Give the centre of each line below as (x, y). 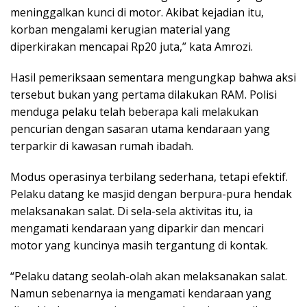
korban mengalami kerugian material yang (120, 30)
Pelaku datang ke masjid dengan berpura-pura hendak (151, 194)
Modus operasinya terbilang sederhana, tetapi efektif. (149, 177)
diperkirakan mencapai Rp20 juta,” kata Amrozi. (132, 47)
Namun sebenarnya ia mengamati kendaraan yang (141, 294)
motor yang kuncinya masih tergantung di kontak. (139, 246)
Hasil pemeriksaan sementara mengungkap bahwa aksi (153, 78)
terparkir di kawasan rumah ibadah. (102, 146)
